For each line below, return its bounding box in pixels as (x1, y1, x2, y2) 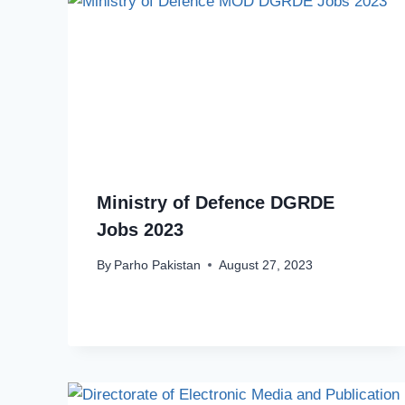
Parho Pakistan (114, 258, 202, 272)
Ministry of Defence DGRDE (97, 193, 334, 213)
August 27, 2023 (219, 258, 314, 272)
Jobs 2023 (97, 220, 184, 240)
